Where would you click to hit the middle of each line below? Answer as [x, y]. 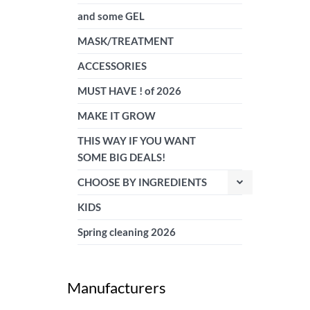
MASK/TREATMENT [126, 41]
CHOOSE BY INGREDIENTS [142, 182]
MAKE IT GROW [117, 116]
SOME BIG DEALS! [121, 157]
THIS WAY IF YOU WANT [137, 140]
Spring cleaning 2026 [127, 232]
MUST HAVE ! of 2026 [129, 91]
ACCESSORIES [112, 66]
